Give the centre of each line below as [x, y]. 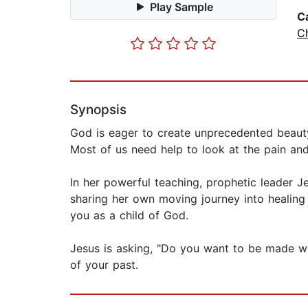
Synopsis [98, 110]
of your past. [104, 265]
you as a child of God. [129, 216]
